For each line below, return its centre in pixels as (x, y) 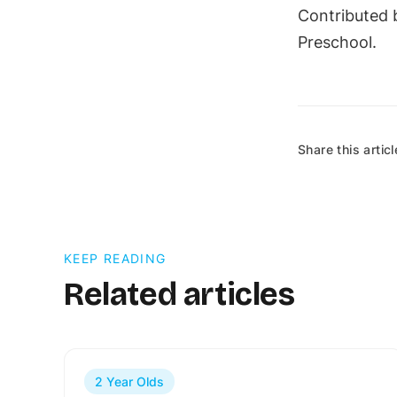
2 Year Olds (129, 382)
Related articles (179, 295)
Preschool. (339, 43)
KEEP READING (115, 259)
